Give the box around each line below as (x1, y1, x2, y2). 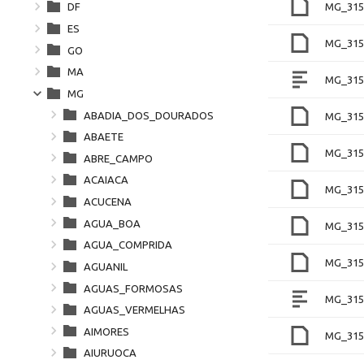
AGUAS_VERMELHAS (84, 304, 185, 316)
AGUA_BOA (84, 217, 141, 229)
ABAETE (84, 131, 123, 143)
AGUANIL (84, 260, 128, 272)
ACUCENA (84, 196, 132, 207)
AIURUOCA (84, 347, 136, 359)
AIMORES (84, 325, 129, 337)
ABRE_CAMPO (84, 152, 153, 164)
